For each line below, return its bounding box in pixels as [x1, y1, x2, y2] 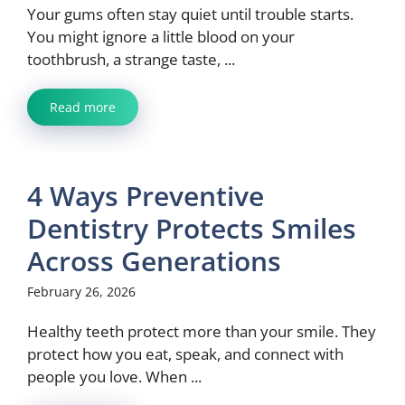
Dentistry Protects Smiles [27, 210, 356, 247]
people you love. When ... [27, 366, 202, 387]
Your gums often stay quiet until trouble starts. [27, 4, 353, 24]
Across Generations [27, 242, 281, 279]
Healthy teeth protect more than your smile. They [27, 321, 376, 342]
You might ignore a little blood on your [27, 26, 295, 47]
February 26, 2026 [27, 283, 136, 300]
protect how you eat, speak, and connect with [27, 344, 344, 364]
